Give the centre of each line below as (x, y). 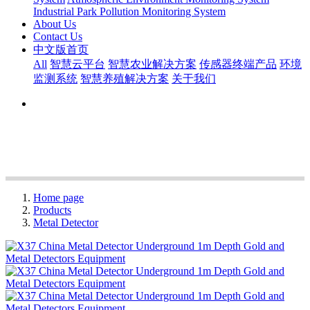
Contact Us (58, 36)
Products (52, 210)
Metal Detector (66, 222)
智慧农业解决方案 (152, 64)
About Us (55, 24)
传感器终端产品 (238, 64)
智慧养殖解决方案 (125, 79)
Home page (58, 198)
